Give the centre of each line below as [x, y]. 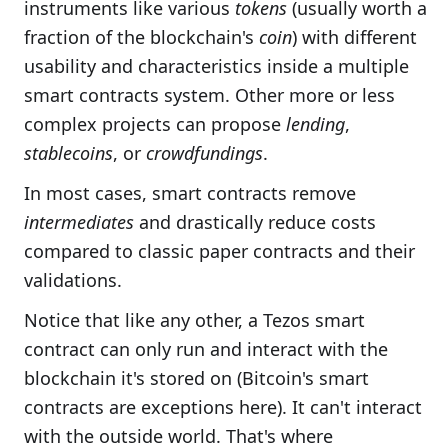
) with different [354, 36]
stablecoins [68, 152]
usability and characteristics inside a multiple [216, 65]
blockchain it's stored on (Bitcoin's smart [196, 377]
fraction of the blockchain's [141, 36]
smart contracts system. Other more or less [209, 94]
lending [315, 123]
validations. [73, 279]
